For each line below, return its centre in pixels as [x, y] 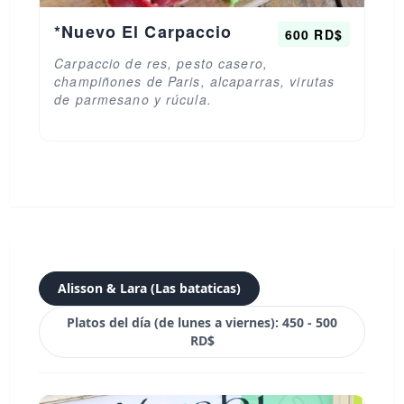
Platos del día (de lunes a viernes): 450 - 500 [202, 322]
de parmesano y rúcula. [133, 99]
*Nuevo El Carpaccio [143, 32]
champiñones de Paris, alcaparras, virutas [195, 81]
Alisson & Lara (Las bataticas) [150, 288]
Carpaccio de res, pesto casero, [161, 63]
